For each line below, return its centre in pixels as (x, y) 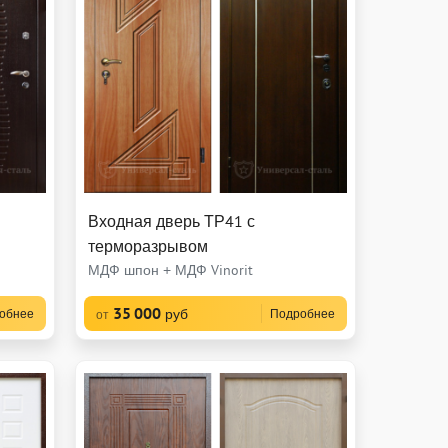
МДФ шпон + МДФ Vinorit (170, 270)
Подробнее (302, 314)
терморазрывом (147, 246)
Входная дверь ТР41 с (171, 221)
